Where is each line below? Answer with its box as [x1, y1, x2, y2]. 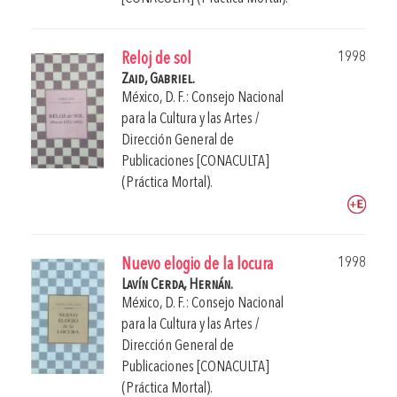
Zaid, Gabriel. [121, 71, 195, 87]
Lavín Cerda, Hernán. [121, 276, 233, 292]
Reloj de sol [121, 51, 191, 68]
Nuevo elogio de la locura [121, 256, 273, 274]
